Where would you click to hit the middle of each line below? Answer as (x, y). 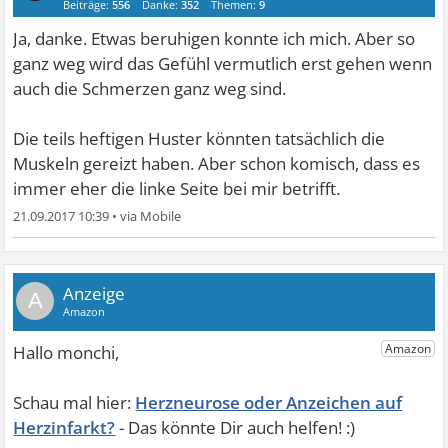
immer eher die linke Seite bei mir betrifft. (177, 188)
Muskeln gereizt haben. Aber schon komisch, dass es (217, 163)
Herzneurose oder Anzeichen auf (269, 402)
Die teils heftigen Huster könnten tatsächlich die (199, 138)
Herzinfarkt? (64, 427)
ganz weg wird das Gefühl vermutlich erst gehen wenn (223, 63)
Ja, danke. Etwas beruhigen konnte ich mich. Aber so (214, 38)
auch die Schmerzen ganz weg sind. (150, 88)
